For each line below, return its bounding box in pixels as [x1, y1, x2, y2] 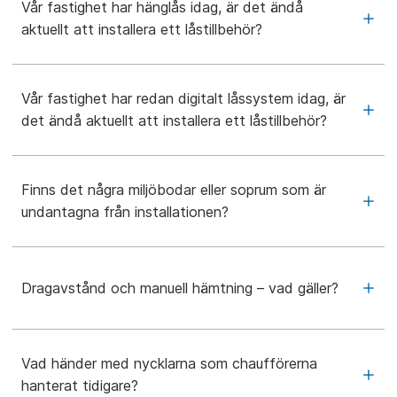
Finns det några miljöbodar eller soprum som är [21, 181, 326, 198]
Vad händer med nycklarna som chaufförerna [21, 354, 317, 372]
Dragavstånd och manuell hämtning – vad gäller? [21, 278, 339, 297]
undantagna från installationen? [21, 203, 229, 221]
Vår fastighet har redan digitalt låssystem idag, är [21, 90, 346, 107]
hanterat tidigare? [21, 377, 138, 394]
